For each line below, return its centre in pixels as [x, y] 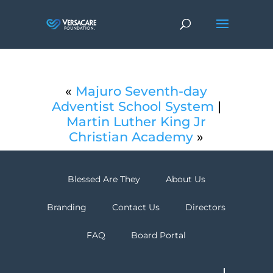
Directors [206, 207]
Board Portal [159, 235]
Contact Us [136, 207]
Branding [67, 207]
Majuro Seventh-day [142, 91]
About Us [185, 179]
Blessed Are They [104, 179]
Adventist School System [133, 106]
